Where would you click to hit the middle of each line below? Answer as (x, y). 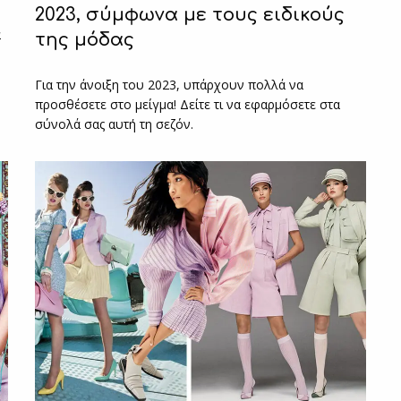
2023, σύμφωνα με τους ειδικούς (190, 14)
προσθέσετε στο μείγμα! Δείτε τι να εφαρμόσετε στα (188, 104)
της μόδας (85, 39)
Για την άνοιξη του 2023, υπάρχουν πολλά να (170, 84)
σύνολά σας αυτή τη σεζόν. (115, 124)
